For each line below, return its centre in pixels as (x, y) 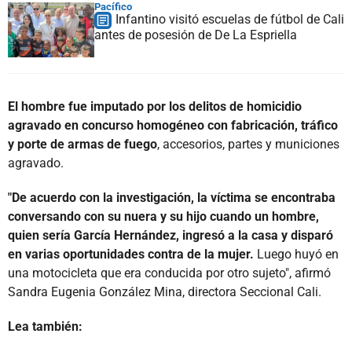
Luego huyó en (298, 254)
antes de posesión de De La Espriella (196, 35)
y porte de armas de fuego (82, 144)
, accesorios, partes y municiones (248, 144)
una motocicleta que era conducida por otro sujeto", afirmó (169, 273)
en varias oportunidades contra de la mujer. (132, 254)
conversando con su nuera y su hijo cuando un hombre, (163, 216)
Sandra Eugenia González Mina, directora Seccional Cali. (165, 291)
